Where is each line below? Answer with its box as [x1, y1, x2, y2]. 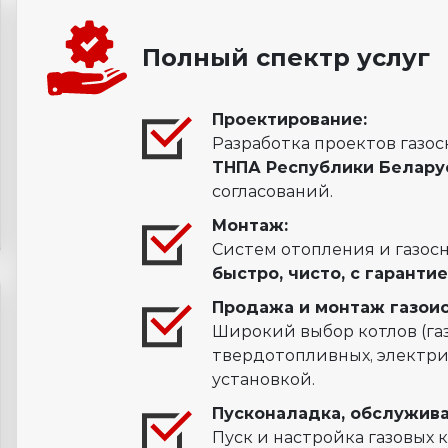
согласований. [211, 182, 333, 202]
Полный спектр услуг [141, 43, 430, 73]
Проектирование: [211, 110, 367, 130]
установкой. [211, 370, 315, 390]
